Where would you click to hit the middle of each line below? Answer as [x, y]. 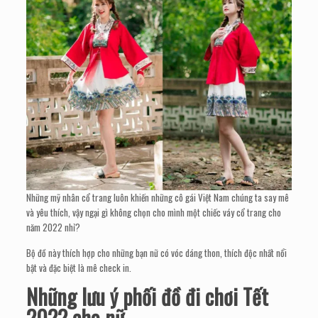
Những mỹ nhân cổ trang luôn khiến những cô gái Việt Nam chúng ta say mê [158, 198]
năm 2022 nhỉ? [54, 227]
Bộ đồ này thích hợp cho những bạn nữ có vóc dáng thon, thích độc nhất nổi [157, 253]
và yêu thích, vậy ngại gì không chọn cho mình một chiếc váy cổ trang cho [154, 213]
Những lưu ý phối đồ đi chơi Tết [148, 297]
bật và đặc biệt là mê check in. [79, 268]
